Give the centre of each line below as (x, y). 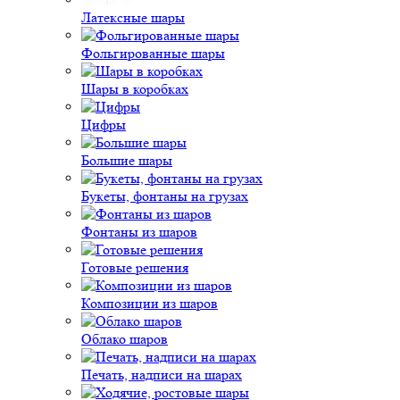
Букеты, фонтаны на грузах (165, 196)
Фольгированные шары (153, 53)
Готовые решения (135, 267)
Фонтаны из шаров (139, 232)
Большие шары (127, 160)
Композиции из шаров (150, 303)
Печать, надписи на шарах (162, 375)
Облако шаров (125, 339)
